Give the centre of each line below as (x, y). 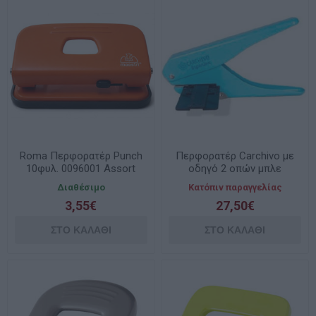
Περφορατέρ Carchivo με (235, 156)
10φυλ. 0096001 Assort (81, 168)
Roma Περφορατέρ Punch (81, 156)
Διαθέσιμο (81, 187)
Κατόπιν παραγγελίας (235, 187)
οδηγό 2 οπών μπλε (235, 168)
